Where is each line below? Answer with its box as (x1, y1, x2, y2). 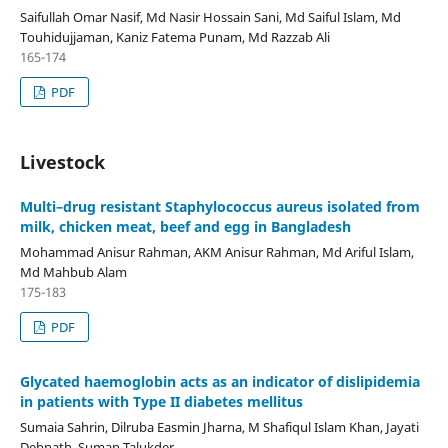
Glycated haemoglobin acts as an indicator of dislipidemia (19, 371, 420, 391)
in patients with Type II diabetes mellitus (19, 391, 303, 411)
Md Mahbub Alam (19, 262, 127, 281)
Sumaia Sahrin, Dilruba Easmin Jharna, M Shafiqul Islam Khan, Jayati (19, 417, 419, 436)
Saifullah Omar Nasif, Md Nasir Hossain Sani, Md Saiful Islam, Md (19, 7, 401, 26)
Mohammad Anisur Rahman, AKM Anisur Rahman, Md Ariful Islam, (19, 242, 414, 261)
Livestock (19, 149, 105, 174)
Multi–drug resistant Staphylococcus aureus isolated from (19, 196, 420, 216)
